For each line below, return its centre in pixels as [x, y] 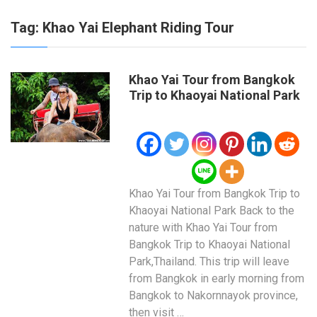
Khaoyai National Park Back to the [212, 211]
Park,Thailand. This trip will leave [209, 262]
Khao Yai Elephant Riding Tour [138, 28]
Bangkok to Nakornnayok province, [214, 296]
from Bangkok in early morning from [217, 279]
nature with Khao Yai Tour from [203, 228]
